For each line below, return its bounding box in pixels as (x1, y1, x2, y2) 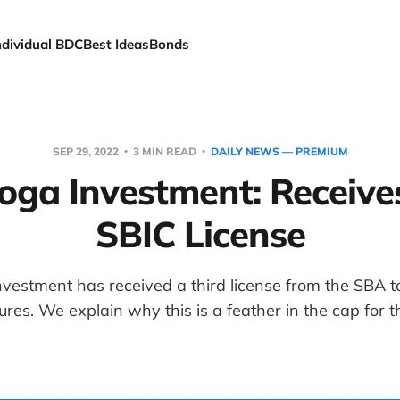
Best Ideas (83, 36, 150, 53)
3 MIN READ (129, 145, 199, 158)
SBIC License (95, 212, 305, 256)
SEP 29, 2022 (52, 145, 121, 158)
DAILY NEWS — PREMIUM (210, 145, 348, 158)
